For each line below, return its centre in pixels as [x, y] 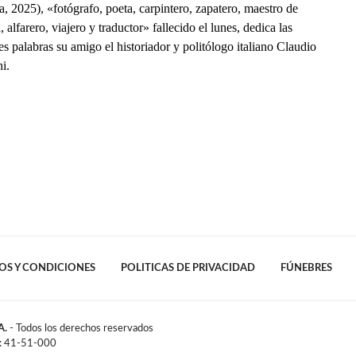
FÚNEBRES [306, 267]
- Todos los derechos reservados [80, 328]
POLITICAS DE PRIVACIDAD [188, 267]
